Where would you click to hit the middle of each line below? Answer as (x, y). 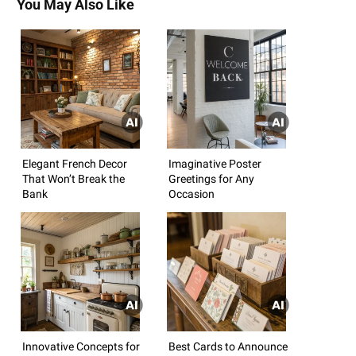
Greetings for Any (211, 178)
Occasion (192, 193)
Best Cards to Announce (228, 346)
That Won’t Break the (74, 178)
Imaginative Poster (215, 163)
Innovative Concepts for (81, 346)
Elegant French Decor (75, 163)
